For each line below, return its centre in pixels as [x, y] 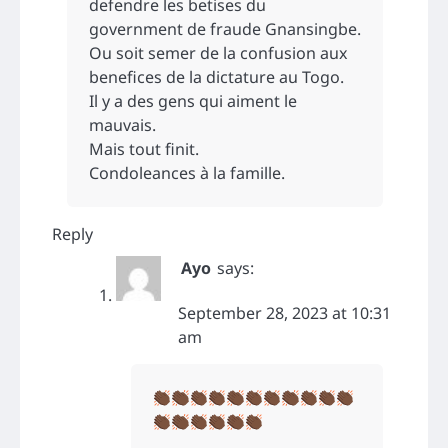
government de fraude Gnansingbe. [225, 29]
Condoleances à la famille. [187, 173]
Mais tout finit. [144, 149]
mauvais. [122, 125]
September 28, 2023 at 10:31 [284, 313]
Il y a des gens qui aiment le [193, 101]
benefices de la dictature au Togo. [216, 77]
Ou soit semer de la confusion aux [218, 53]
